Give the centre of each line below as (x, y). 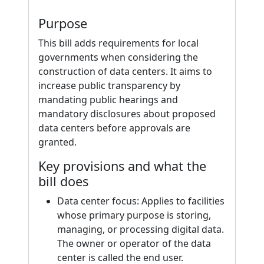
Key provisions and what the (122, 166)
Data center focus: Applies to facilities (141, 201)
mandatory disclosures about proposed (127, 114)
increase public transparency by (109, 85)
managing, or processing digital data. (141, 229)
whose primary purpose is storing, (134, 215)
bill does (63, 181)
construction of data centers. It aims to (125, 71)
